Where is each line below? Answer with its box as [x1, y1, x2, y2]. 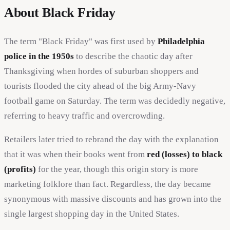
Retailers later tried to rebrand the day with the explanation [4, 134, 219, 144]
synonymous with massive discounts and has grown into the [4, 194, 221, 204]
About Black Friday [4, 5, 116, 20]
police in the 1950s [4, 51, 74, 61]
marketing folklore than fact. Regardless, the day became [4, 179, 211, 189]
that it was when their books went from [4, 149, 147, 159]
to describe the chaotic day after [74, 51, 193, 61]
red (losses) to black [147, 149, 222, 159]
